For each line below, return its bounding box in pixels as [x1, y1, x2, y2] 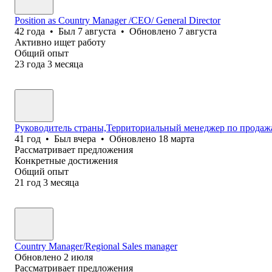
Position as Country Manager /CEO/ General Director [15, 15, 220, 25]
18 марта [158, 133, 194, 144]
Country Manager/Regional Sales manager [15, 240, 177, 251]
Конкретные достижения [15, 155, 118, 166]
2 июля [64, 251, 93, 262]
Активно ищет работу [15, 36, 106, 47]
